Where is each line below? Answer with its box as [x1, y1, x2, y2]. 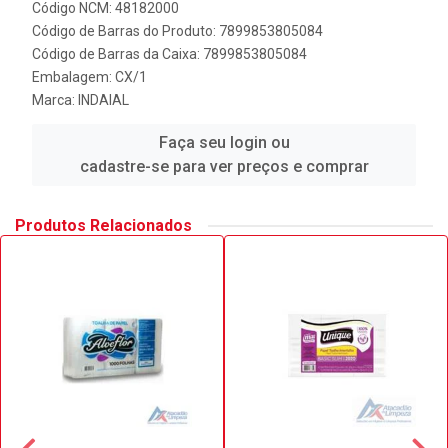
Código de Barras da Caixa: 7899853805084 [32, 46, 307, 62]
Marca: [32, 92, 78, 108]
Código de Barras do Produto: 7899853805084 [32, 23, 323, 39]
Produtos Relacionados [15, 216, 192, 235]
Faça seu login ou [158, 133, 290, 152]
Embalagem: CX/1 [32, 69, 147, 85]
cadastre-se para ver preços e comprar [79, 157, 369, 176]
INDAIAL [78, 92, 129, 108]
